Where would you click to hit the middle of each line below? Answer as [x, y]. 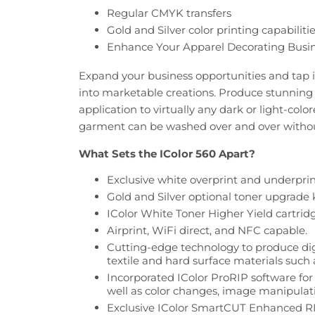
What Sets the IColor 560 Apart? [167, 154]
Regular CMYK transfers [169, 13]
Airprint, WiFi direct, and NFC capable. [207, 231]
